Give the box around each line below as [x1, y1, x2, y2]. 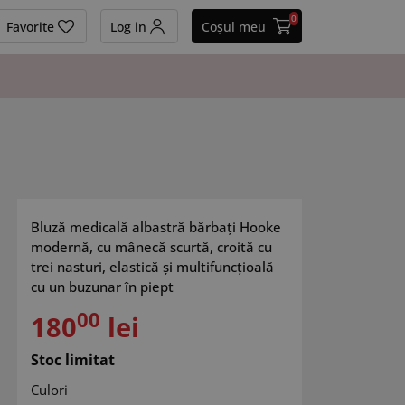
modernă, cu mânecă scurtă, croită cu [31, 238, 273, 256]
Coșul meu [202, 18, 267, 35]
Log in [109, 18, 146, 35]
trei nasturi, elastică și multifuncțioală [31, 258, 275, 276]
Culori [31, 381, 69, 399]
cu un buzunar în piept [31, 278, 174, 296]
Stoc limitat [31, 350, 116, 370]
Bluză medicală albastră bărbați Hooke [31, 218, 282, 236]
